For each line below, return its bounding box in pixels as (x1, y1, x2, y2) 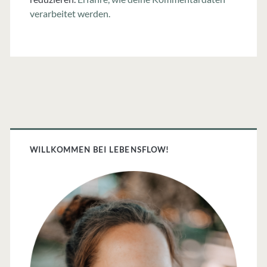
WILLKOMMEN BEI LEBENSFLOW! (29, 145, 169, 155)
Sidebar (9, 141, 92, 172)
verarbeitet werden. (29, 8, 110, 20)
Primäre (9, 113, 98, 143)
